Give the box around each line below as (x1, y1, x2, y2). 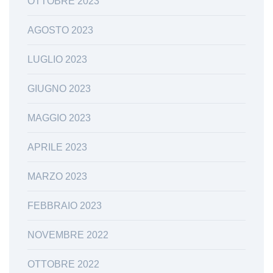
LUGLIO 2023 (27, 54, 87, 65)
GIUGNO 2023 (27, 83, 91, 94)
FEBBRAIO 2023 (27, 200, 102, 211)
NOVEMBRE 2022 (27, 229, 108, 240)
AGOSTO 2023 (27, 24, 93, 35)
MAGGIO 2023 (27, 112, 91, 123)
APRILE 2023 (27, 141, 87, 152)
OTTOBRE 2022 (27, 258, 99, 269)
